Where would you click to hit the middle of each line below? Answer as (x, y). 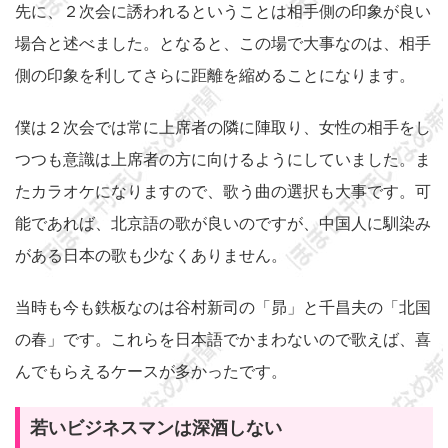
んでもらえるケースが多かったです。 (151, 371)
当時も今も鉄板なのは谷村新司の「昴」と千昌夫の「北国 (223, 307)
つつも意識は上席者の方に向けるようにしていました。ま (223, 159)
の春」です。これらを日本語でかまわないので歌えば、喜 (223, 339)
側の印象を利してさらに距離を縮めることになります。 (215, 75)
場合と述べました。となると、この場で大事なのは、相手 (223, 43)
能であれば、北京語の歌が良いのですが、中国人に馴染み (223, 223)
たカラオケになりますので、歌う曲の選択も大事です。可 (223, 191)
